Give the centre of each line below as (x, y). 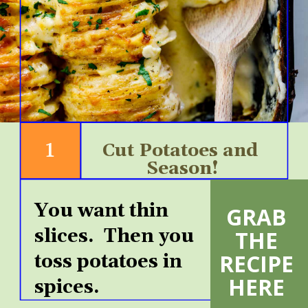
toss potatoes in (109, 262)
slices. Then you (114, 236)
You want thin (102, 211)
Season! (182, 169)
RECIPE (256, 263)
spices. (67, 287)
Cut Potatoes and (180, 151)
